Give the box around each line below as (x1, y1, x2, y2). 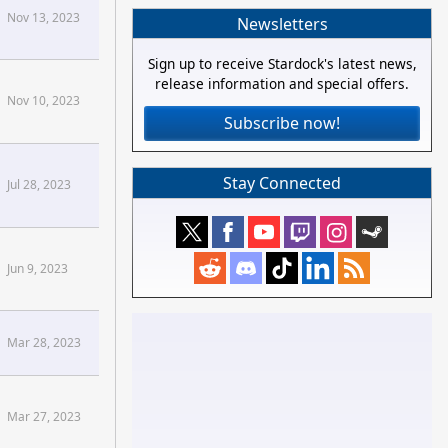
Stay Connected (223, 172, 341, 194)
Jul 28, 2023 (7, 176, 71, 194)
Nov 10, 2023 (7, 92, 80, 110)
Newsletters (236, 12, 328, 35)
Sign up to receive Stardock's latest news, (147, 54, 417, 74)
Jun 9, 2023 (7, 259, 68, 277)
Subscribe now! (224, 112, 340, 135)
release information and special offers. (155, 74, 409, 94)
